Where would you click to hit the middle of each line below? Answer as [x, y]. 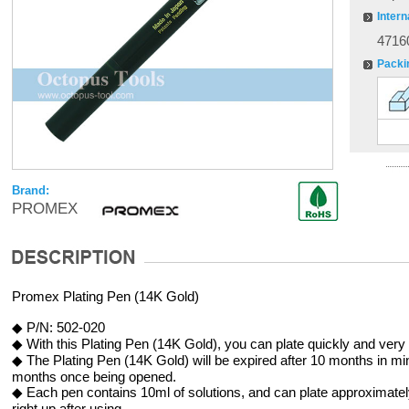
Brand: [30, 190]
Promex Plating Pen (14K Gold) [105, 296]
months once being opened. [94, 377]
